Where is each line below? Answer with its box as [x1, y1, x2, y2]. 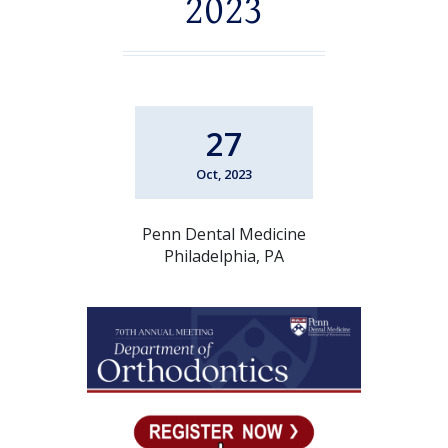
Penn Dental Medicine [142, 222, 306, 245]
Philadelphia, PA [164, 244, 284, 267]
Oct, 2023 [196, 164, 252, 183]
